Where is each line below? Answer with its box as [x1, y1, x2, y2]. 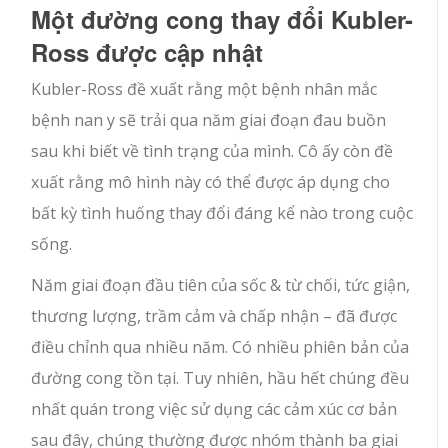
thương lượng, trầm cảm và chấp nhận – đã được [31, 304, 398, 327]
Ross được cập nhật [31, 34, 264, 69]
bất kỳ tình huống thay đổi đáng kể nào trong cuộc [31, 201, 414, 224]
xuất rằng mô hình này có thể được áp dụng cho [31, 170, 391, 193]
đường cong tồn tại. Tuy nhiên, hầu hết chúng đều [31, 366, 410, 389]
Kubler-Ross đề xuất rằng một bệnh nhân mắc [31, 77, 378, 100]
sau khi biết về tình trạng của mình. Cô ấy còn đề [31, 139, 394, 162]
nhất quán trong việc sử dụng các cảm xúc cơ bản [31, 397, 398, 420]
